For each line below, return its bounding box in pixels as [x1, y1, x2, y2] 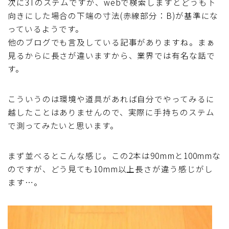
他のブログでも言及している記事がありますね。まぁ [8, 36, 215, 48]
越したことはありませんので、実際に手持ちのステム [8, 106, 215, 118]
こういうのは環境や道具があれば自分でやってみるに [8, 93, 215, 104]
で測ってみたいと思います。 [8, 119, 119, 131]
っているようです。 [8, 22, 84, 34]
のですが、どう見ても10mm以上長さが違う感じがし [8, 163, 213, 174]
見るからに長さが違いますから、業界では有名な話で [8, 49, 215, 61]
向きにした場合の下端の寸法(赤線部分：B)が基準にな [8, 9, 219, 21]
